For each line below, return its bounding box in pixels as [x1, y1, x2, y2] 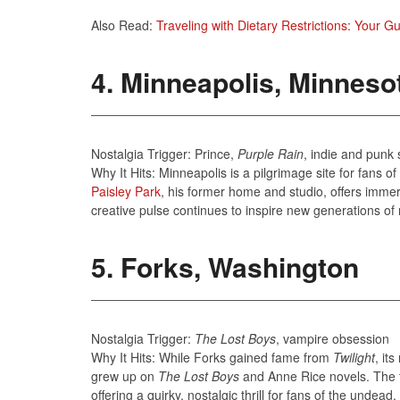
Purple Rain [237, 144, 304, 162]
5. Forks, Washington [91, 246, 359, 286]
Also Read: [91, 15, 156, 34]
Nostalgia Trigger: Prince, [91, 144, 237, 162]
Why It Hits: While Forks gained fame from [91, 347, 333, 366]
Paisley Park [91, 181, 161, 200]
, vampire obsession [276, 329, 389, 347]
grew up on [91, 366, 158, 385]
